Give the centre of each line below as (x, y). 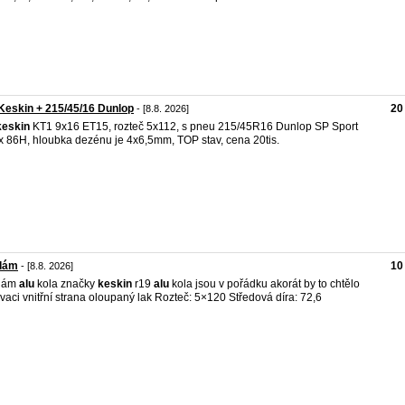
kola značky (66, 284)
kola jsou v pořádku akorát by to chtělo (264, 284)
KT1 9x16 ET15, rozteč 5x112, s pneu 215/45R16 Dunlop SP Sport (194, 127)
